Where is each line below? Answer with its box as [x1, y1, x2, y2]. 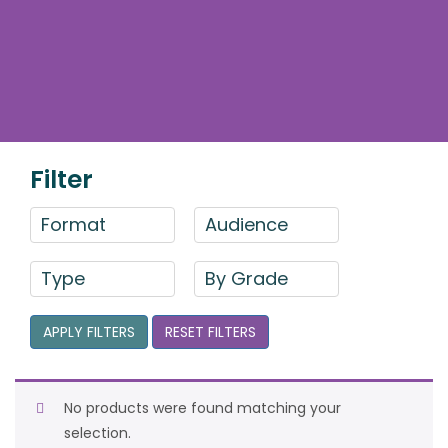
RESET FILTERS [165, 322, 256, 342]
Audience [205, 212, 288, 237]
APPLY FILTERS [43, 322, 135, 342]
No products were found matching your [64, 398, 341, 418]
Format [41, 212, 106, 237]
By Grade [205, 266, 288, 291]
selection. [64, 423, 131, 443]
